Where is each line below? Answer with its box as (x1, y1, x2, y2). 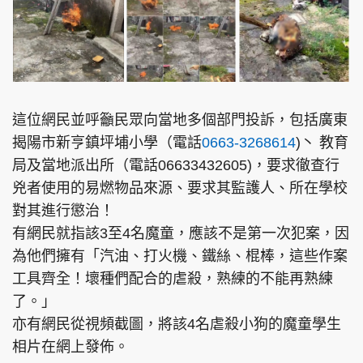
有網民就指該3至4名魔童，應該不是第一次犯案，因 (12, 225, 349, 242)
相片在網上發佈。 (12, 339, 129, 356)
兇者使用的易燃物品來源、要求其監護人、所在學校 (12, 180, 348, 197)
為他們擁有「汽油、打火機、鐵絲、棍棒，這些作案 (12, 248, 348, 265)
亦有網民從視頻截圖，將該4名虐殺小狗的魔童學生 (12, 316, 341, 333)
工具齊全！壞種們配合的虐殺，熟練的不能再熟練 (12, 271, 333, 288)
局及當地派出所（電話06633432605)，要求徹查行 (12, 157, 340, 174)
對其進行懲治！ (12, 203, 114, 220)
